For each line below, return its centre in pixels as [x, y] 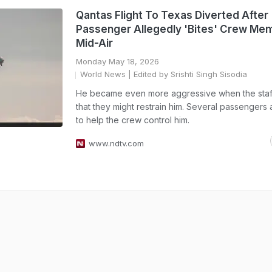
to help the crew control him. [133, 120]
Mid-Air [94, 43]
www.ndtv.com [116, 143]
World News [103, 74]
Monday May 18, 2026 [117, 61]
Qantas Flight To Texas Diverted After [172, 15]
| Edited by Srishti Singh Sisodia [186, 74]
